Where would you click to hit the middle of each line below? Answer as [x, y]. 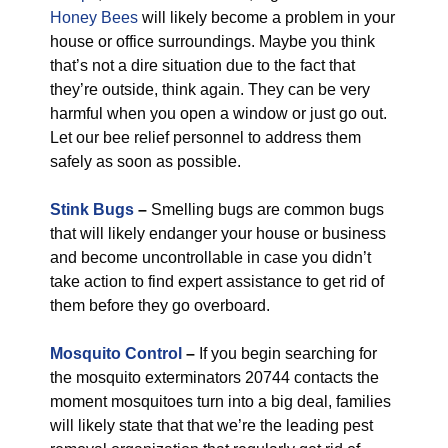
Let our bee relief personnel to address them [205, 137]
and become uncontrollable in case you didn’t [210, 257]
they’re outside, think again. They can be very [210, 89]
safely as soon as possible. [145, 161]
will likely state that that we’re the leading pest [211, 425]
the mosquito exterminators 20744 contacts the [214, 377]
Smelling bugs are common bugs [265, 209]
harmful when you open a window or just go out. [218, 113]
